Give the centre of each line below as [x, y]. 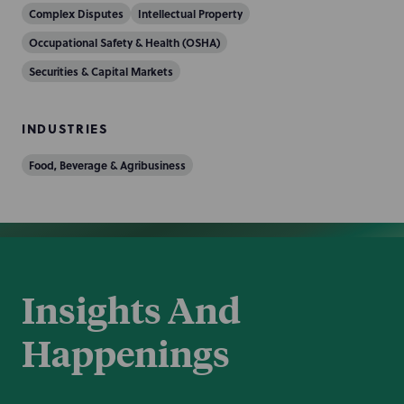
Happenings [126, 353]
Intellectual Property [190, 14]
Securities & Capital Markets [101, 71]
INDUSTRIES [65, 129]
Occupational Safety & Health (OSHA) [124, 42]
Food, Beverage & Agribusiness [107, 165]
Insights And [131, 309]
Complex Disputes [76, 14]
